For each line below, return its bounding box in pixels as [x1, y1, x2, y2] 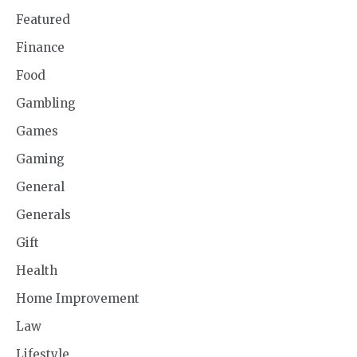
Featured [16, 12, 70, 28]
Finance [16, 40, 65, 56]
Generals [16, 207, 71, 223]
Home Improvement [16, 291, 139, 307]
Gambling [16, 96, 76, 112]
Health [16, 263, 57, 279]
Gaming [16, 151, 65, 167]
